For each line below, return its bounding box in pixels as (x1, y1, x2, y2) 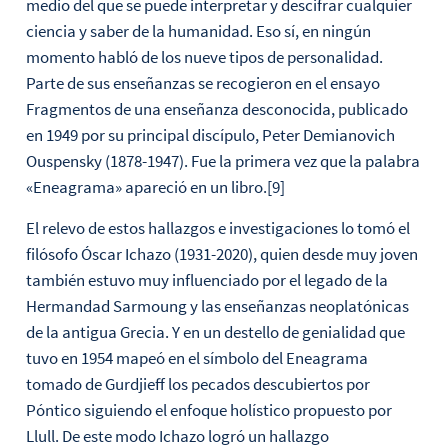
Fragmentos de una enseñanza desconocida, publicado (25, 98, 408, 121)
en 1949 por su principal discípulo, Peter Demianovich (25, 124, 395, 147)
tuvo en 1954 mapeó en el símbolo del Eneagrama (25, 346, 368, 369)
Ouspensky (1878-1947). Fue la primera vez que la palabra (25, 150, 420, 173)
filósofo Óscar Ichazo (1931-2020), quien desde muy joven (25, 242, 418, 265)
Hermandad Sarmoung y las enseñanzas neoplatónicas (25, 294, 409, 317)
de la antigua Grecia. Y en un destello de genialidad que (25, 320, 405, 343)
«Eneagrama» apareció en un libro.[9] (25, 176, 285, 199)
